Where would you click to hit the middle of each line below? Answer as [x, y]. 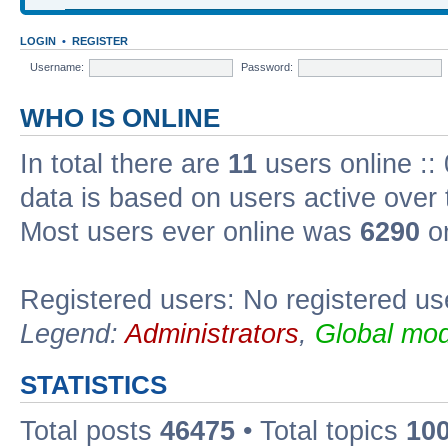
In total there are [124, 164]
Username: [57, 66]
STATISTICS [93, 385]
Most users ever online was [190, 232]
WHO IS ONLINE [120, 118]
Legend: [72, 334]
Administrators [212, 334]
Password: [267, 66]
